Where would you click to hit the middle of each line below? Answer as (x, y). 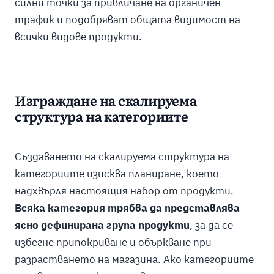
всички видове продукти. (78, 37)
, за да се (211, 225)
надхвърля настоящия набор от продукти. (124, 191)
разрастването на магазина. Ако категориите (134, 259)
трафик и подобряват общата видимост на (127, 20)
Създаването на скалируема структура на (122, 156)
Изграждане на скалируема (106, 102)
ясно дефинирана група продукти (102, 225)
